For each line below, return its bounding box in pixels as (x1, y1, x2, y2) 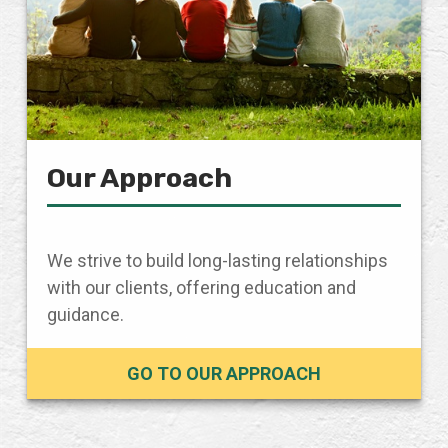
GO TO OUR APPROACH (127, 363, 321, 384)
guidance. (47, 304, 124, 325)
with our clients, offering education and (47, 277, 356, 298)
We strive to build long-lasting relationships (47, 250, 388, 271)
